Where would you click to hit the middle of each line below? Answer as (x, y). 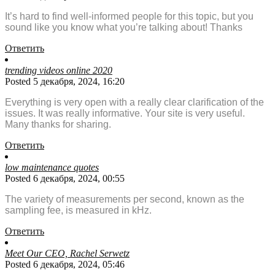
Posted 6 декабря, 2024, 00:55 (65, 179)
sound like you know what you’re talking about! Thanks (124, 28)
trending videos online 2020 (59, 71)
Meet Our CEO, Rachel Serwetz (67, 254)
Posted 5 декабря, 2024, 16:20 (65, 82)
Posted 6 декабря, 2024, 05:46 (65, 265)
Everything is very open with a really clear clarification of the (134, 103)
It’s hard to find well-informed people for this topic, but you (129, 17)
